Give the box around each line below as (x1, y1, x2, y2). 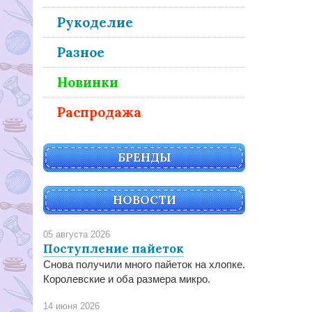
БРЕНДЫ (117, 150, 171, 165)
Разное (57, 44, 104, 61)
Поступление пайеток (43, 241, 184, 256)
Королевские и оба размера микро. (43, 273, 210, 285)
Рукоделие (57, 14, 133, 31)
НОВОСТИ (112, 192, 176, 208)
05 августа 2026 (43, 229, 110, 240)
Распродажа (57, 104, 141, 120)
